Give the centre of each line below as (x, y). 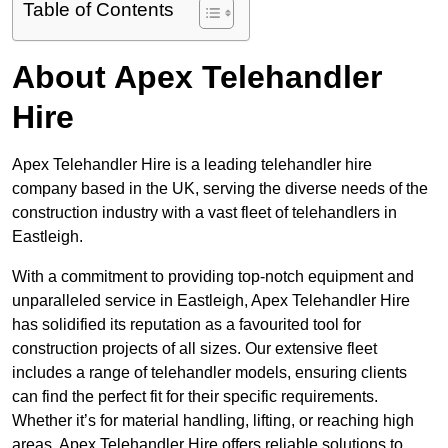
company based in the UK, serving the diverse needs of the (220, 189)
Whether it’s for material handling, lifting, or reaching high (213, 421)
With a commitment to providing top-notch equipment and (213, 277)
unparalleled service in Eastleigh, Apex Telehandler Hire (211, 301)
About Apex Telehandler (197, 77)
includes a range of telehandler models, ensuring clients (209, 373)
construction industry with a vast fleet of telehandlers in (204, 213)
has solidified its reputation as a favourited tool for (186, 325)
